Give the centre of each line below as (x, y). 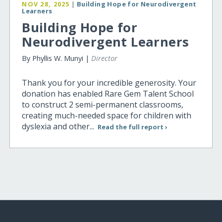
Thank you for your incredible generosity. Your (109, 83)
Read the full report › (132, 127)
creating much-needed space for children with (107, 116)
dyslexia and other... (59, 127)
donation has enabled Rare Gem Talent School (108, 94)
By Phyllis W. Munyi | (57, 58)
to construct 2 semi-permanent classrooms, (103, 105)
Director (105, 58)
